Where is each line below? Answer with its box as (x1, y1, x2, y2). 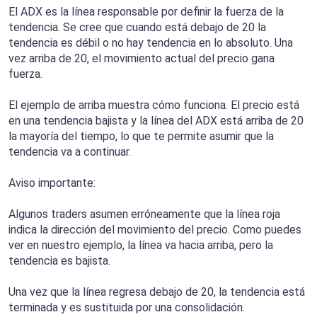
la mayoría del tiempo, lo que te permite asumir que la (8, 129, 274, 144)
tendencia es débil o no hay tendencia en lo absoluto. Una (8, 36, 293, 50)
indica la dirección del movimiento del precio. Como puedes (8, 223, 301, 237)
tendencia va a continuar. (8, 145, 131, 159)
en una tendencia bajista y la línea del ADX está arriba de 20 (8, 114, 304, 128)
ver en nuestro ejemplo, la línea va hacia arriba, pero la (8, 238, 273, 253)
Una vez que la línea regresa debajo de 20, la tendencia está (8, 285, 305, 299)
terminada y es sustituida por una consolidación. (8, 301, 245, 315)
